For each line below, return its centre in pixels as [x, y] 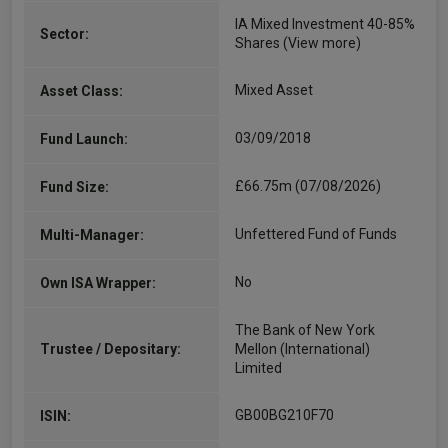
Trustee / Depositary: [110, 349]
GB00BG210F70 [284, 415]
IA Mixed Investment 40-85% [325, 24]
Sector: [64, 34]
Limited [258, 368]
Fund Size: [74, 187]
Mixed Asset [274, 90]
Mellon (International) [302, 349]
